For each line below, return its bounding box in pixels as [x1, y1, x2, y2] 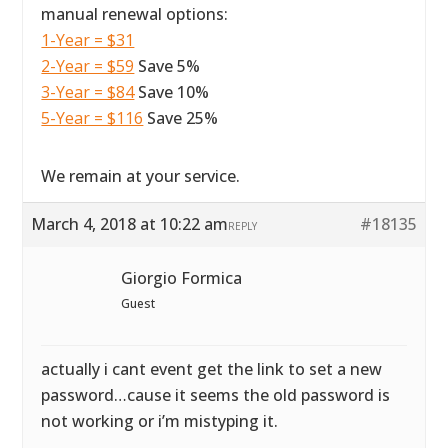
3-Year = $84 [41, 81, 135, 103]
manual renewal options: [41, 3, 229, 25]
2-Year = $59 [41, 55, 135, 77]
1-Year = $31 [41, 29, 135, 51]
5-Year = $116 [41, 107, 144, 129]
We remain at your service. [41, 165, 241, 187]
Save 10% [134, 81, 210, 103]
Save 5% [134, 55, 201, 77]
